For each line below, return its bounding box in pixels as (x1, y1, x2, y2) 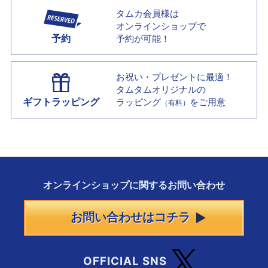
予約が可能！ (116, 32, 170, 44)
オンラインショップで (116, 20, 206, 32)
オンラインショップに (43, 178, 139, 191)
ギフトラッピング (23, 96, 100, 108)
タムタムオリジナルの (116, 84, 206, 96)
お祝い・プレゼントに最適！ (116, 71, 233, 83)
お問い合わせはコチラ (71, 210, 191, 225)
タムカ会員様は (116, 7, 179, 19)
